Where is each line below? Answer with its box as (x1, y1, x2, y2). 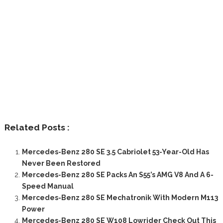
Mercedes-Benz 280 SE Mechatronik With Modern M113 (21, 194, 218, 202)
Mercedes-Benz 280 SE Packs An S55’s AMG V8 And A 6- (21, 171, 214, 179)
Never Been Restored (21, 159, 101, 168)
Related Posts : (4, 122, 70, 133)
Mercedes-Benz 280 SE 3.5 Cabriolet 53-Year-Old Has (21, 148, 209, 156)
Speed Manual (21, 182, 74, 191)
